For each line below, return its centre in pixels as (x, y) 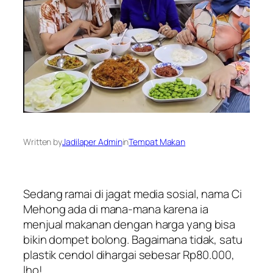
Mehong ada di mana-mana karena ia (116, 209)
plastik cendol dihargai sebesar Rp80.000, (129, 254)
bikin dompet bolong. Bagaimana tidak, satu (133, 239)
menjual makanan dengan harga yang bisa (129, 224)
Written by (43, 142)
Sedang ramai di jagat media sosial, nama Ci (133, 193)
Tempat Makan (157, 142)
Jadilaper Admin (92, 142)
